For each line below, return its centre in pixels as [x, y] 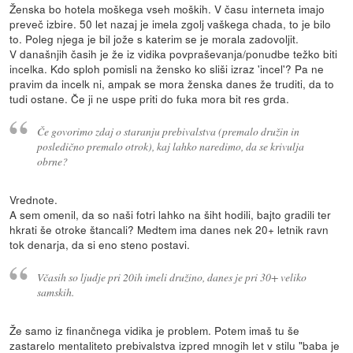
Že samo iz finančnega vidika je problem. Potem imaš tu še [155, 330]
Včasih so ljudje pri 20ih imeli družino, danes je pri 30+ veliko [171, 277]
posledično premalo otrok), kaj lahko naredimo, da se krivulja [170, 146]
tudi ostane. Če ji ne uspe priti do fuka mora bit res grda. [150, 99]
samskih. [55, 292]
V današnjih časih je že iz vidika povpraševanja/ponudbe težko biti [174, 54]
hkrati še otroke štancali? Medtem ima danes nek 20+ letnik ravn [169, 229]
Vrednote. [34, 199]
